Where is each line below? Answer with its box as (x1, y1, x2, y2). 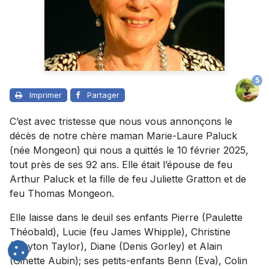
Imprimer (29, 90, 62, 100)
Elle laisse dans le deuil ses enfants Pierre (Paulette (10, 211, 243, 224)
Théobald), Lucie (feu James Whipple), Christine (10, 226, 231, 238)
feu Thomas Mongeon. (10, 187, 114, 200)
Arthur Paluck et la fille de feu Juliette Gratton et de (10, 173, 246, 186)
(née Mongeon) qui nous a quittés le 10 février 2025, (10, 144, 249, 157)
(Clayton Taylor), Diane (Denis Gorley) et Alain (10, 240, 222, 253)
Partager (87, 90, 119, 100)
